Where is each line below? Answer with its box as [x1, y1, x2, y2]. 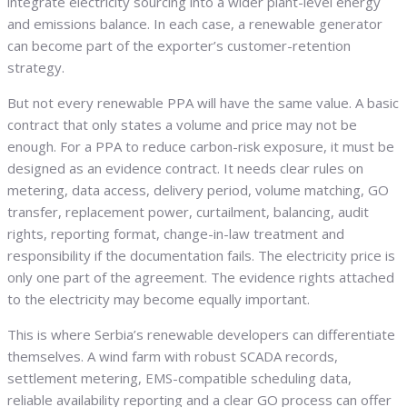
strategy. [7, 58, 65, 77]
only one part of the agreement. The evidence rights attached [7, 268, 394, 287]
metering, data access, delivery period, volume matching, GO [7, 181, 389, 200]
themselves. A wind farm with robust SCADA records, [7, 347, 338, 366]
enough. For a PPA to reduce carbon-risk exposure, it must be [7, 137, 394, 156]
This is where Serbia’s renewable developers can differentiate [7, 325, 395, 344]
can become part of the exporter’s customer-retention [7, 36, 351, 55]
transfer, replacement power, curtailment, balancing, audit [7, 203, 369, 222]
